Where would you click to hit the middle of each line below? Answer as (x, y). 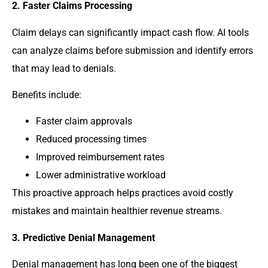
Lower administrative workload (101, 175)
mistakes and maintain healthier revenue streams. (117, 211)
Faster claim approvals (84, 121)
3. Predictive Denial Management (83, 237)
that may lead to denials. (64, 68)
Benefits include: (47, 95)
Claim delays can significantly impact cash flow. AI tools (130, 32)
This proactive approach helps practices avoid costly (123, 193)
